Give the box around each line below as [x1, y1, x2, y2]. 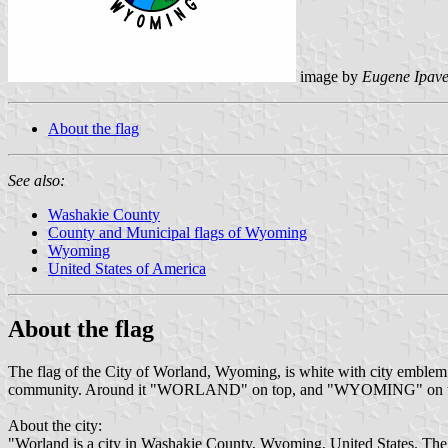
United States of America [48, 259, 206, 277]
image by [296, 67, 362, 85]
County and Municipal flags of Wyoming [48, 223, 307, 241]
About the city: [8, 416, 102, 434]
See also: [8, 171, 65, 189]
